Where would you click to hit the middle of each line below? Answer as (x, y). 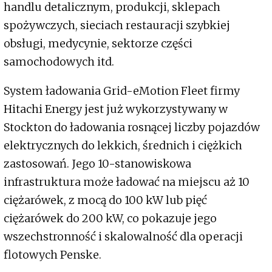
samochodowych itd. (59, 62)
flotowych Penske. (53, 255)
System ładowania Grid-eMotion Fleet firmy (122, 91)
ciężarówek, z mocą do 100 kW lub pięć (105, 200)
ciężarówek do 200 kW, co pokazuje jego (110, 219)
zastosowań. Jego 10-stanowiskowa (97, 164)
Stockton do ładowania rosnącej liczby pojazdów (132, 127)
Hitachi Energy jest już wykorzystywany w (116, 109)
